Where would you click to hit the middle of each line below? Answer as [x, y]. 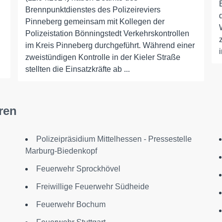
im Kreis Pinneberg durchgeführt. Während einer [110, 45]
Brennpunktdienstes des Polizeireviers [93, 10]
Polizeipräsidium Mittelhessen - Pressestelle [114, 139]
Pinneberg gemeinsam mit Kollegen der [95, 22]
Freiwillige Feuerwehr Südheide [92, 187]
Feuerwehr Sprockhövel [78, 169]
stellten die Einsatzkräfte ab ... [77, 69]
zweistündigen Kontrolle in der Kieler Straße [103, 57]
